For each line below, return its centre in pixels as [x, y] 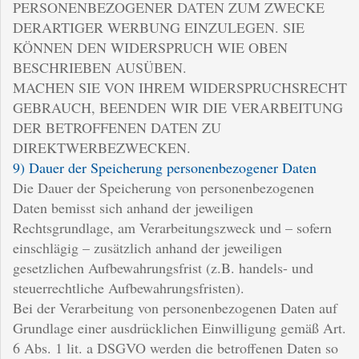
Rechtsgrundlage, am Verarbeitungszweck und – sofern [172, 227]
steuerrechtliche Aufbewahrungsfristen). [129, 287]
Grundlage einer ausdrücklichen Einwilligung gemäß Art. [179, 327]
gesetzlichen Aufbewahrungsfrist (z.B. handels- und [163, 267]
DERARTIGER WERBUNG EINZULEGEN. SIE [159, 27]
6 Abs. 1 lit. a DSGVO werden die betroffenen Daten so [175, 347]
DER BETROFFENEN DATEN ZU [117, 127]
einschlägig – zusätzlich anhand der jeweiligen [147, 247]
